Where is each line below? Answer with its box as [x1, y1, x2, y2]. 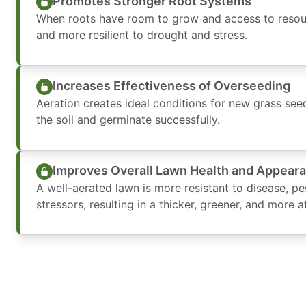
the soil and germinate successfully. [36, 112, 220, 126]
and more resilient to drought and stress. [36, 27, 247, 42]
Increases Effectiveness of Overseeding [53, 79, 290, 93]
